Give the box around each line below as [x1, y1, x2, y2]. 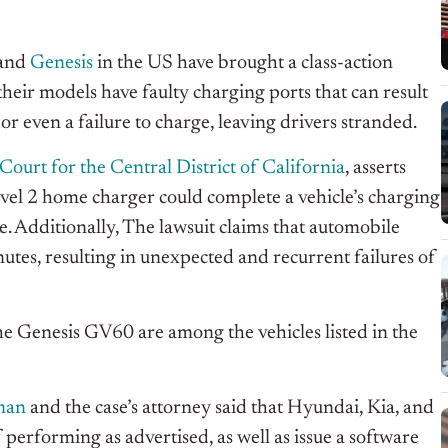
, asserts [345, 158, 406, 179]
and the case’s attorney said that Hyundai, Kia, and [26, 398, 434, 419]
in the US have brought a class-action [93, 53, 393, 74]
